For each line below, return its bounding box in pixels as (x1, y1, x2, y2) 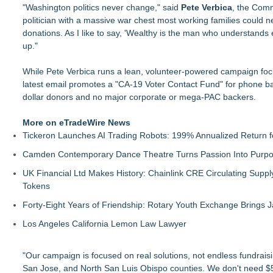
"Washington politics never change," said (23, 2, 181, 12)
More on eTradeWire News (23, 117, 130, 127)
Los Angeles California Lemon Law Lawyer (23, 218, 186, 229)
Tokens (23, 180, 50, 191)
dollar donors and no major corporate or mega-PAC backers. (23, 91, 256, 102)
